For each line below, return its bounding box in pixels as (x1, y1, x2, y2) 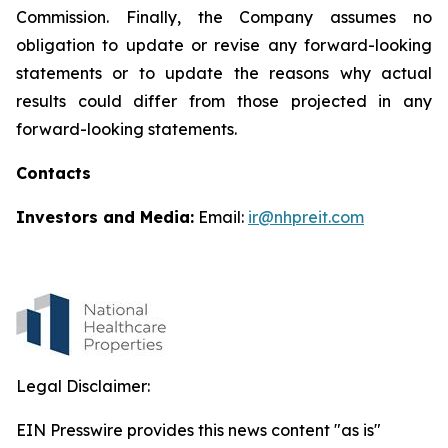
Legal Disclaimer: (16, 376, 150, 396)
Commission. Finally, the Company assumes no (16, 7, 432, 27)
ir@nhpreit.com (248, 207, 364, 227)
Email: (194, 207, 248, 227)
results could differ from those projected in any (16, 91, 432, 111)
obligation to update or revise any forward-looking (16, 35, 432, 55)
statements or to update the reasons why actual (16, 63, 432, 83)
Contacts (16, 163, 91, 183)
